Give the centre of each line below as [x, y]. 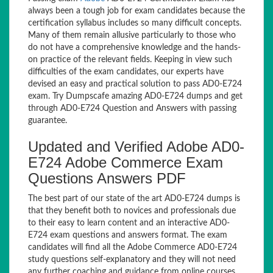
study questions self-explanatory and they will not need [132, 260]
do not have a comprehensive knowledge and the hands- [134, 48]
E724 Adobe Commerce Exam [126, 162]
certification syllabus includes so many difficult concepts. [135, 23]
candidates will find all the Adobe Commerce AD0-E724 [133, 247]
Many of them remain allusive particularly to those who [132, 35]
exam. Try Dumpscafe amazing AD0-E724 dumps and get [135, 96]
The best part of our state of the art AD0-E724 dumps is [134, 199]
